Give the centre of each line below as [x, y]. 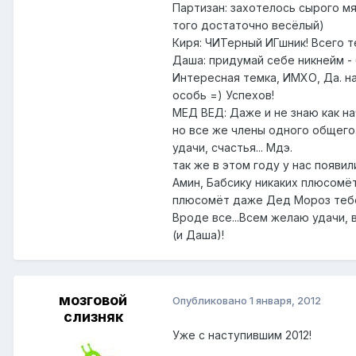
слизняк [93, 316]
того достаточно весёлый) [248, 25]
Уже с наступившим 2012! [242, 335]
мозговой [93, 300]
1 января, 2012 [285, 301]
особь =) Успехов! [223, 95]
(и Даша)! [198, 234]
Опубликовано [211, 301]
